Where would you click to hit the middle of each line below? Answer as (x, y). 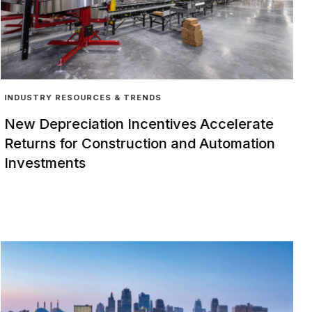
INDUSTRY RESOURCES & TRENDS (83, 98)
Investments (45, 163)
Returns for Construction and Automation (140, 143)
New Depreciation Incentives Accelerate (139, 124)
